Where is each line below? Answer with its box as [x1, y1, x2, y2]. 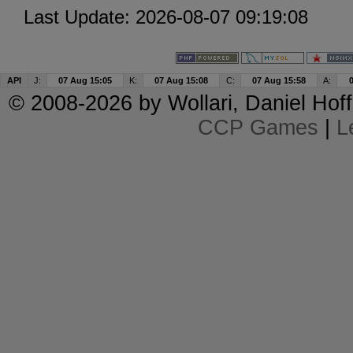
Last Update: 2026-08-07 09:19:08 [24, 6, 308, 28]
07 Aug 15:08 [154, 76, 208, 85]
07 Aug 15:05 [58, 76, 112, 85]
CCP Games [198, 116, 318, 139]
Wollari [167, 91, 232, 115]
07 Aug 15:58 [252, 76, 306, 85]
